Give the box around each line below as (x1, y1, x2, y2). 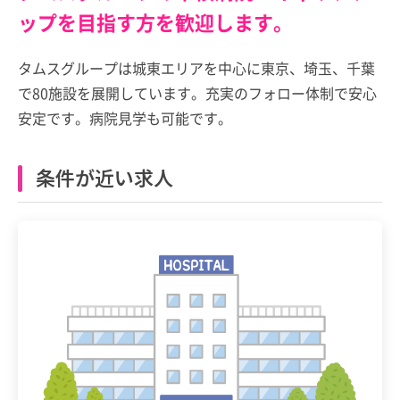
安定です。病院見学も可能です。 (18, 106, 232, 129)
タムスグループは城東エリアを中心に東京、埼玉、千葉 (18, 56, 375, 79)
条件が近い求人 (36, 162, 173, 191)
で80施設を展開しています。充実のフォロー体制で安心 (18, 81, 377, 104)
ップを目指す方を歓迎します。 (18, 6, 293, 36)
